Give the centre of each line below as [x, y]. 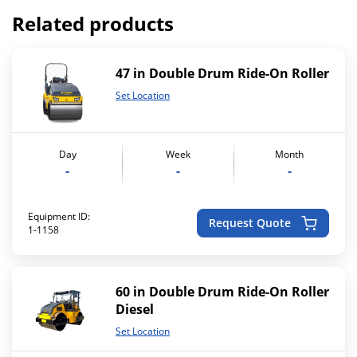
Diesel [135, 309]
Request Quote [250, 223]
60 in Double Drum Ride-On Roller [222, 291]
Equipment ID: [59, 216]
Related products [93, 24]
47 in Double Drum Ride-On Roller [222, 73]
